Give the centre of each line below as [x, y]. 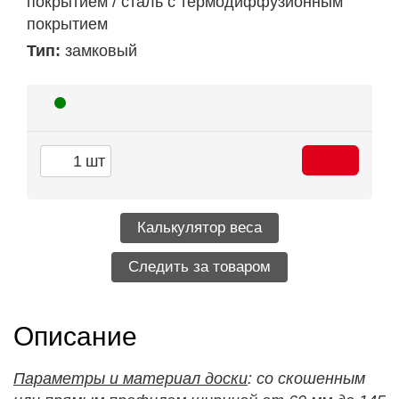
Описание [75, 336]
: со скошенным [306, 378]
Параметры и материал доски [130, 378]
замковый [101, 51]
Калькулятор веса [199, 228]
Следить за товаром [199, 267]
